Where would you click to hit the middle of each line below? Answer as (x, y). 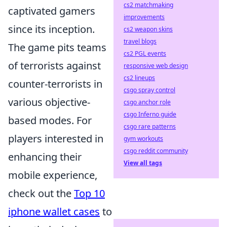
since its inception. (51, 29)
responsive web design (156, 66)
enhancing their (45, 157)
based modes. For (50, 120)
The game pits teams (57, 47)
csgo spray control (149, 90)
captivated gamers (52, 11)
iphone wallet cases (54, 212)
